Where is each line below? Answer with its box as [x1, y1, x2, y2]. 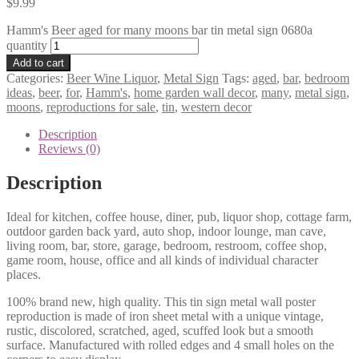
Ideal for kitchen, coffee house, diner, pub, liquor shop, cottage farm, [6, 209, 352, 224]
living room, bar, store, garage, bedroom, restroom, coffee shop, [6, 238, 327, 252]
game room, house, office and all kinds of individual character [6, 252, 318, 267]
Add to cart [13, 56, 64, 69]
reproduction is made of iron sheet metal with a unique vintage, [6, 309, 324, 323]
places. [6, 267, 41, 281]
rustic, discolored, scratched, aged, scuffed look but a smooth [6, 323, 313, 337]
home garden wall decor [134, 85, 255, 99]
